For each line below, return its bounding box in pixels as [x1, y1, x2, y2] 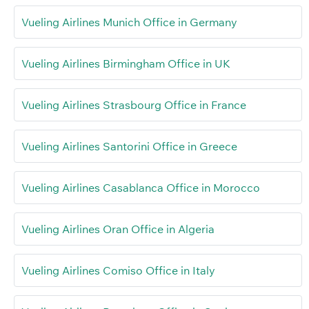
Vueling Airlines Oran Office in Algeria [21, 221, 215, 236]
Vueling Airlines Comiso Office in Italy [21, 263, 215, 277]
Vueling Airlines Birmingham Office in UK [21, 56, 230, 70]
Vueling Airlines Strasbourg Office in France [21, 97, 246, 112]
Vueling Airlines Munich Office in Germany [21, 14, 237, 29]
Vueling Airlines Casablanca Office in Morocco [21, 180, 260, 195]
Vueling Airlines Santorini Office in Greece [21, 139, 237, 153]
